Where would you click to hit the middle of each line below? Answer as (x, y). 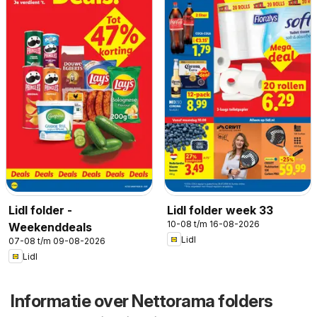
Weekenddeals (50, 227)
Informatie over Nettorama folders (142, 301)
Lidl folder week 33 (220, 211)
